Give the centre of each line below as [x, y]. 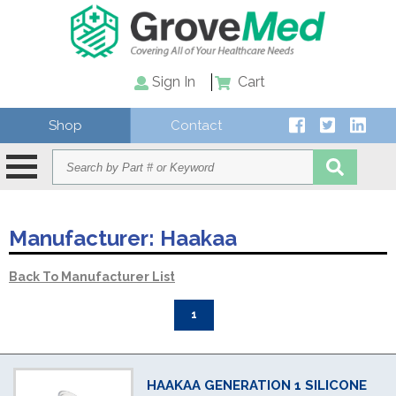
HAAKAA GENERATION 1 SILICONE [256, 385]
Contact [197, 126]
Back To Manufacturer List [92, 277]
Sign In [173, 82]
